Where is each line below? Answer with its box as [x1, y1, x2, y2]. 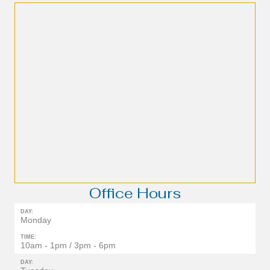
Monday [20, 215, 51, 225]
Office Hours [89, 184, 181, 203]
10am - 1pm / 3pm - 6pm [20, 240, 116, 251]
